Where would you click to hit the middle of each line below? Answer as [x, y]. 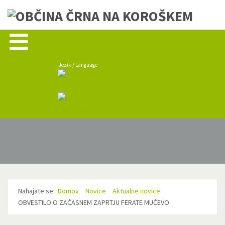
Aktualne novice [136, 191]
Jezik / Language [78, 65]
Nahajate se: [38, 191]
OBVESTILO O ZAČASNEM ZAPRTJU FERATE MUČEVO [94, 202]
